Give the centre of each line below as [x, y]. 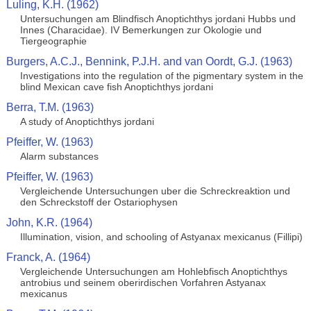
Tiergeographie [53, 41]
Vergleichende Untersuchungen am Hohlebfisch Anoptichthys [153, 271]
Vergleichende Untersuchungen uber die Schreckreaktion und [155, 191]
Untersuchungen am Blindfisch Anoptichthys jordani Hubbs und [158, 19]
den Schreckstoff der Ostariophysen [99, 202]
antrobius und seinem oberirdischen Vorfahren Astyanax [143, 283]
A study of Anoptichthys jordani [87, 121]
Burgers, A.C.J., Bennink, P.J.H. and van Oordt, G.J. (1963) [149, 61]
